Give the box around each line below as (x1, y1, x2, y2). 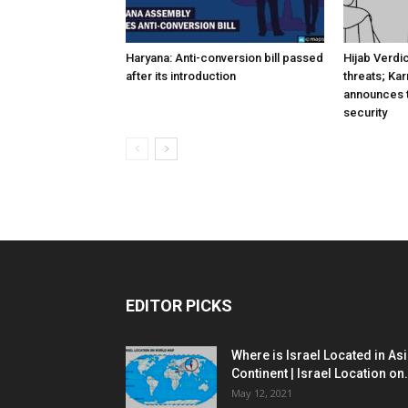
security (343, 106, 387, 120)
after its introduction (126, 69, 236, 84)
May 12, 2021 (231, 386, 292, 401)
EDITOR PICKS (126, 296, 232, 316)
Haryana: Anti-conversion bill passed (126, 51, 323, 66)
